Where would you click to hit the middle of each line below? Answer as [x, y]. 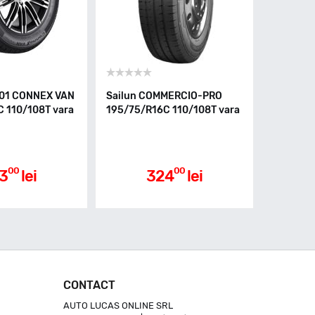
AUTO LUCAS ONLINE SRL [118, 306]
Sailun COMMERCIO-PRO [164, 96]
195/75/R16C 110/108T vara [173, 110]
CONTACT [89, 285]
